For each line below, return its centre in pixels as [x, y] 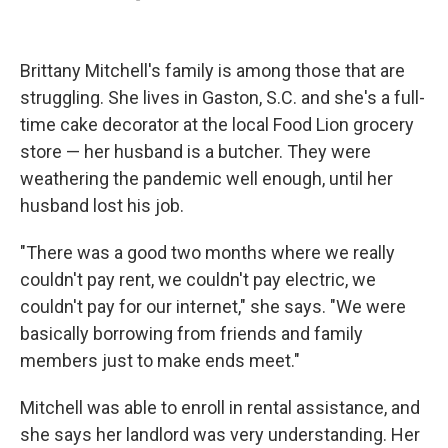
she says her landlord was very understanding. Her [220, 434]
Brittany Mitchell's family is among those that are [212, 70]
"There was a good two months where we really [207, 252]
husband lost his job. [102, 205]
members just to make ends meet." [160, 360]
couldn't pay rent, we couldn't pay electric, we [198, 279]
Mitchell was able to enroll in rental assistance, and [220, 407]
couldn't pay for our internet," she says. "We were [213, 306]
